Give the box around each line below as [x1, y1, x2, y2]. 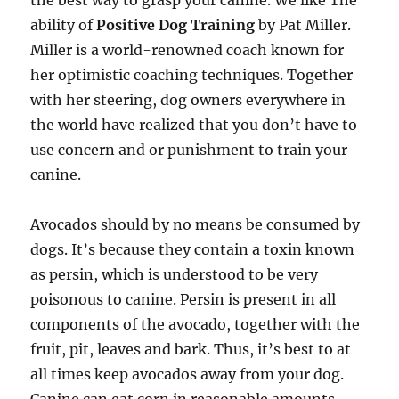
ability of [30, 16, 97, 34]
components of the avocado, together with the [30, 315, 361, 333]
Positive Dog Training [96, 16, 256, 34]
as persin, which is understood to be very [30, 265, 319, 283]
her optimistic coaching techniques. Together [30, 66, 354, 84]
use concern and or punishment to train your [30, 141, 348, 159]
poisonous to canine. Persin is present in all [30, 290, 337, 308]
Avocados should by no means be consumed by [30, 216, 361, 233]
